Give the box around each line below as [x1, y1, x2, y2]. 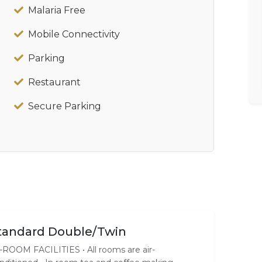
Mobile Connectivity [28, 28, 120, 40]
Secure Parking [28, 100, 101, 112]
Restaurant [28, 76, 81, 88]
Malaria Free [28, 4, 85, 16]
